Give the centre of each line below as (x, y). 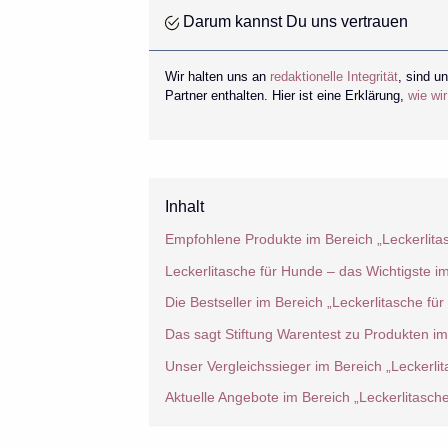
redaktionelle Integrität (333, 76)
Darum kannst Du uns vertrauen (293, 21)
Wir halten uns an (217, 76)
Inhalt (184, 207)
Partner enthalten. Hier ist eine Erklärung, (286, 95)
